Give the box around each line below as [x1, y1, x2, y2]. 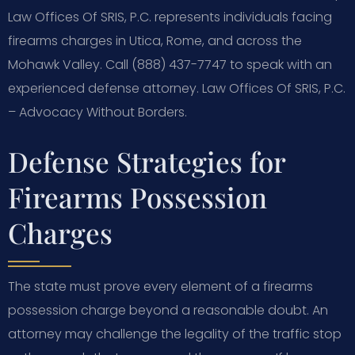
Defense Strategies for [8, 142, 285, 180]
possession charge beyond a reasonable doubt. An [8, 300, 328, 319]
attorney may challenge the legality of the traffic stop [8, 324, 342, 343]
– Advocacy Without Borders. [8, 102, 187, 121]
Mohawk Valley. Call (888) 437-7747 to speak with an [8, 55, 332, 74]
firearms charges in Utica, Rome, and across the [8, 31, 302, 50]
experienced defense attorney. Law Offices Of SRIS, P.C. [8, 78, 345, 97]
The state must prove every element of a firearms [8, 277, 313, 296]
